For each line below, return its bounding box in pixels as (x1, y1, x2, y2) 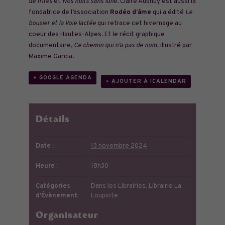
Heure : (36, 162, 58, 171)
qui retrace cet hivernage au (97, 20, 182, 28)
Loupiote (91, 192, 119, 200)
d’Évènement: (36, 192, 79, 200)
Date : (36, 142, 54, 151)
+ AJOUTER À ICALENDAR (105, 78, 186, 85)
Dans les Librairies (91, 182, 146, 191)
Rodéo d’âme (109, 9, 151, 17)
